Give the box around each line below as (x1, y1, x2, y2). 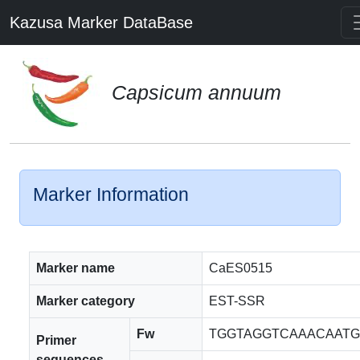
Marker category (36, 294, 135, 308)
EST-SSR (209, 294, 265, 308)
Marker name (36, 261, 115, 275)
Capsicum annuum (112, 80, 281, 104)
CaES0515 (209, 261, 272, 275)
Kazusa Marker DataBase (10, 14, 193, 31)
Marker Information (33, 184, 189, 205)
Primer (36, 333, 76, 347)
